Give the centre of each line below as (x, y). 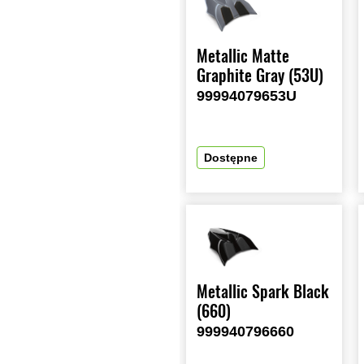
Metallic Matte (243, 56)
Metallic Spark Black (263, 292)
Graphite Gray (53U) (260, 76)
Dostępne (231, 158)
